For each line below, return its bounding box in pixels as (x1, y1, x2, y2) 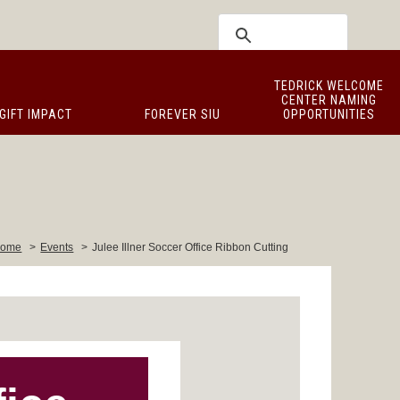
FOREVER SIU (144, 107, 221, 121)
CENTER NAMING (280, 93, 377, 107)
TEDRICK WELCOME (273, 79, 384, 93)
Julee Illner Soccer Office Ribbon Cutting (92, 241, 289, 254)
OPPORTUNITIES (282, 107, 375, 121)
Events (40, 241, 74, 254)
